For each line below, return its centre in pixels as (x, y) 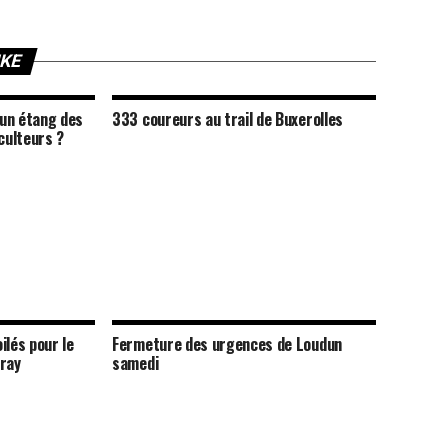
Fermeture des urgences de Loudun (227, 344)
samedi (135, 363)
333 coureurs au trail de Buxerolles (227, 119)
